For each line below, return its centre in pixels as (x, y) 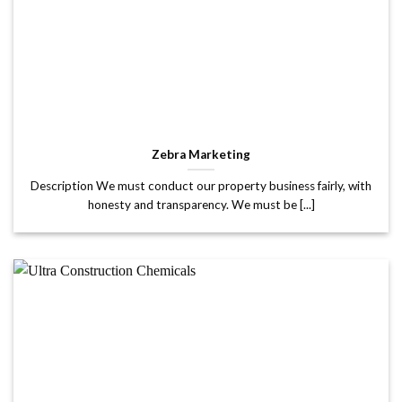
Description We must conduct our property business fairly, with (201, 185)
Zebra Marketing (201, 154)
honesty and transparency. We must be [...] (201, 204)
